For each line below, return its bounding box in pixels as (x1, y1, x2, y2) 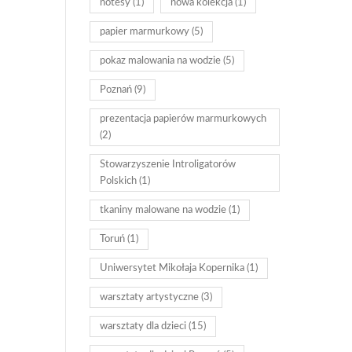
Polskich (99, 176, 137, 186)
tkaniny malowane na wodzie (99, 205, 226, 215)
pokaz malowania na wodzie (99, 56, 221, 66)
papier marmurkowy (99, 27, 189, 37)
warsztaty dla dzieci (99, 321, 186, 332)
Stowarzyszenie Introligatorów (99, 159, 236, 170)
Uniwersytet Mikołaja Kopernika (99, 263, 244, 273)
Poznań (99, 85, 132, 95)
